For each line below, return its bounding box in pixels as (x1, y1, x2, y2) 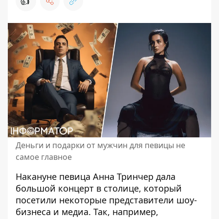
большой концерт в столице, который (16, 182, 182, 194)
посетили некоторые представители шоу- (16, 194, 197, 206)
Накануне (16, 171, 59, 182)
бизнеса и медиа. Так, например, (16, 206, 158, 218)
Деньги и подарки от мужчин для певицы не (16, 140, 185, 151)
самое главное (16, 152, 72, 162)
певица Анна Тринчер (59, 171, 153, 182)
